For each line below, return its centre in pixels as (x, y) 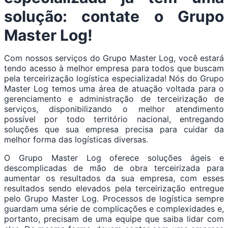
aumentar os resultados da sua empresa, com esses (114, 178)
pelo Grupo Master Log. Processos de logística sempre (114, 199)
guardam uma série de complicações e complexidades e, (114, 209)
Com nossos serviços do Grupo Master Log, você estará (114, 58)
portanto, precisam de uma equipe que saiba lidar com (114, 219)
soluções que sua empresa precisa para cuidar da (114, 130)
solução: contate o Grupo (114, 17)
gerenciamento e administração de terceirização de (114, 99)
